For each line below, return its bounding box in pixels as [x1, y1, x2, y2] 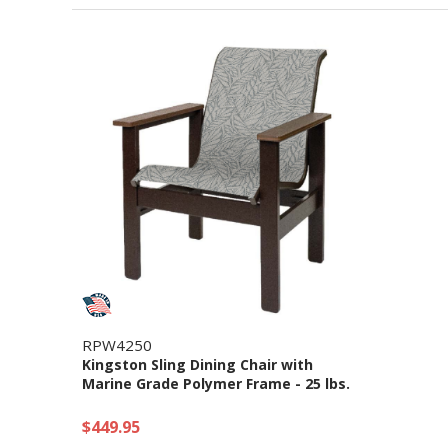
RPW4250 [82, 334, 152, 355]
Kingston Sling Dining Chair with [82, 354, 313, 374]
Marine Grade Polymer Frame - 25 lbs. [82, 373, 350, 393]
